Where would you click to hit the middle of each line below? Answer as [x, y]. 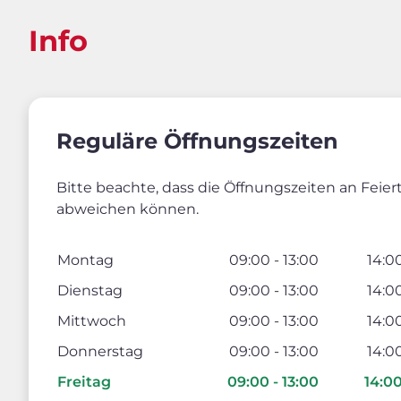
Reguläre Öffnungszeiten [197, 141]
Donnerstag [100, 352]
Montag [85, 260]
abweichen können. [128, 209]
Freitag [84, 382]
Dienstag [90, 291]
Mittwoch [92, 321]
